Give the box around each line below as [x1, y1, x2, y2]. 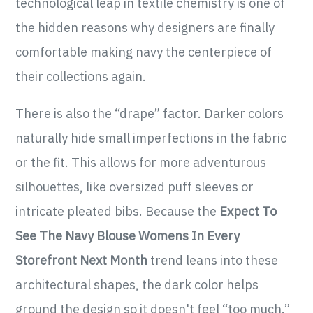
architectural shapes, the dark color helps [15, 277, 259, 293]
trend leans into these [147, 252, 279, 269]
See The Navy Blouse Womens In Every [15, 228, 240, 245]
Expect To [219, 203, 277, 220]
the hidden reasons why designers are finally [15, 20, 275, 36]
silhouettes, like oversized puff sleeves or [15, 179, 254, 196]
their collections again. [15, 68, 147, 85]
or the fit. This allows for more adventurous [15, 154, 267, 171]
